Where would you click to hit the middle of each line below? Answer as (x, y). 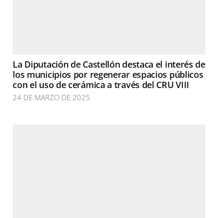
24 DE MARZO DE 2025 (52, 97)
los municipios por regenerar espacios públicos (108, 74)
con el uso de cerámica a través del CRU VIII (101, 85)
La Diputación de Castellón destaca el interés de (109, 64)
